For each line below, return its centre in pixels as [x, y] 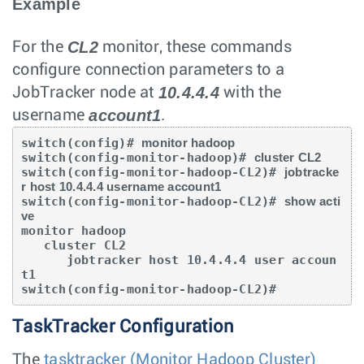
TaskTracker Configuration [123, 327]
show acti [312, 201]
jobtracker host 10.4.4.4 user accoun [44, 260]
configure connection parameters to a [148, 69]
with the [250, 92]
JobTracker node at [85, 92]
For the [40, 47]
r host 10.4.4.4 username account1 [121, 186]
